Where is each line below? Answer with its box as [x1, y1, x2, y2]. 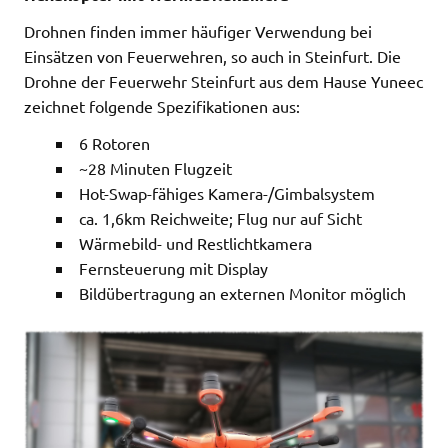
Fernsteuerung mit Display [79, 257, 268, 278]
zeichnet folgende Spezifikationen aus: [24, 95, 300, 116]
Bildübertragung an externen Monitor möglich [79, 282, 406, 303]
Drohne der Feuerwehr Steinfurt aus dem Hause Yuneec [24, 70, 423, 91]
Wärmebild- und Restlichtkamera [79, 232, 312, 253]
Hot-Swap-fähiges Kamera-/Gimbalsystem [79, 182, 375, 203]
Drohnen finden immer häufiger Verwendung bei [24, 20, 372, 41]
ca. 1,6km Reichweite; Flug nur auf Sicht [79, 207, 362, 228]
